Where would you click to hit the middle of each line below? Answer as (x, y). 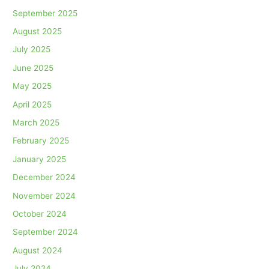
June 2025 (33, 68)
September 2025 (45, 13)
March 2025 (36, 122)
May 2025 (32, 86)
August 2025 (38, 31)
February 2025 (41, 141)
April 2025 (32, 104)
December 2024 (44, 177)
